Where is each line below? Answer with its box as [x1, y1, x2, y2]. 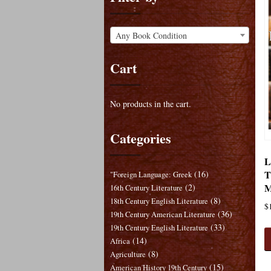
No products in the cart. [110, 98, 191, 110]
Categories [110, 128, 171, 149]
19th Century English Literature [110, 223, 208, 233]
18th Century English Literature [110, 196, 208, 207]
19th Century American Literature [110, 209, 215, 220]
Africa [110, 236, 130, 247]
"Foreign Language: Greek [110, 169, 192, 180]
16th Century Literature [110, 183, 183, 194]
